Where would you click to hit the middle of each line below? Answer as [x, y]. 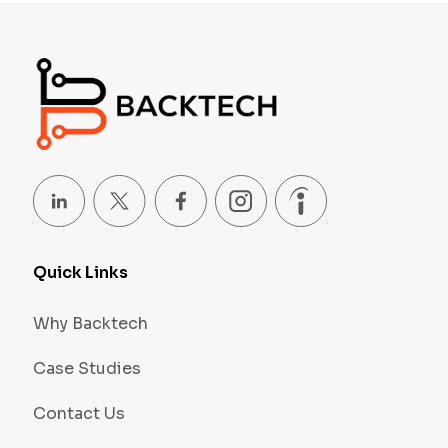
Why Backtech [90, 323]
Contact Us [78, 413]
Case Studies [86, 368]
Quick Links [80, 272]
